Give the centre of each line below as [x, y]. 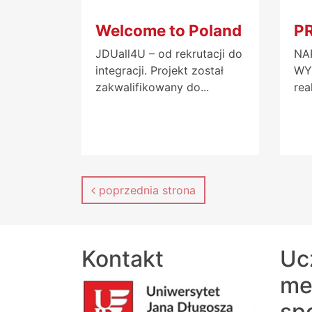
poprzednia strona [146, 190]
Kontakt [123, 258]
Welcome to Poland [169, 30]
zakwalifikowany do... [152, 87]
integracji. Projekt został [159, 70]
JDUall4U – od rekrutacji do [169, 53]
